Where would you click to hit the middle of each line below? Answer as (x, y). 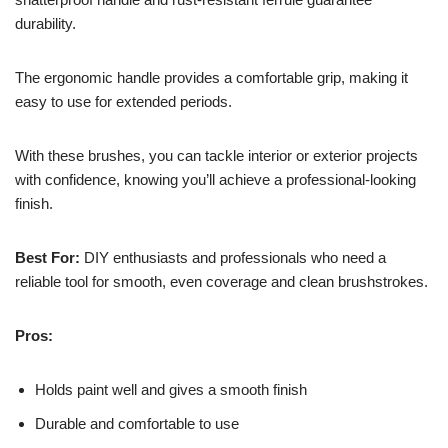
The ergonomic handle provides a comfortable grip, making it (211, 78)
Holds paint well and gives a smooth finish (171, 390)
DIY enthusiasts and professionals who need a (233, 258)
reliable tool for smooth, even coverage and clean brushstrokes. (221, 282)
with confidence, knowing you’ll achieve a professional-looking (215, 180)
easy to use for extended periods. (123, 102)
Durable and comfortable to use (137, 424)
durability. (45, 24)
